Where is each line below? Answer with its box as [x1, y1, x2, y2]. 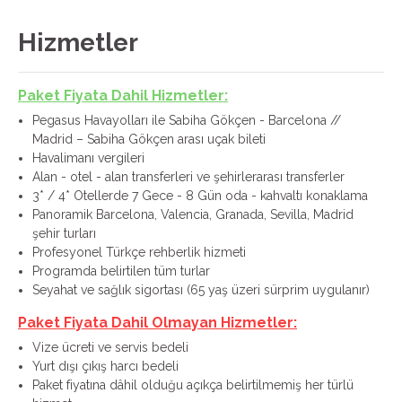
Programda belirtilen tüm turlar [32, 264, 210, 278]
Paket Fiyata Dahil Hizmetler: [18, 87, 228, 104]
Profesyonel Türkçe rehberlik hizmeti [32, 245, 246, 259]
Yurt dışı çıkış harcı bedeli [32, 359, 179, 373]
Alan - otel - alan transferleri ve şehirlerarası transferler [32, 170, 345, 184]
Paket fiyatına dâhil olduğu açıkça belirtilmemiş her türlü [32, 378, 354, 392]
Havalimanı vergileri [32, 151, 144, 165]
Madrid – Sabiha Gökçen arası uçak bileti [32, 132, 266, 146]
